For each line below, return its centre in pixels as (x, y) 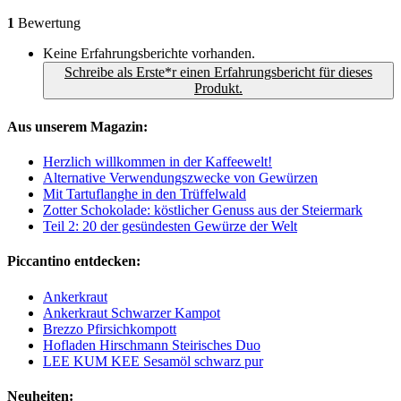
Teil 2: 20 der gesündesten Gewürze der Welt (170, 226)
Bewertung (47, 23)
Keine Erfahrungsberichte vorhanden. (149, 54)
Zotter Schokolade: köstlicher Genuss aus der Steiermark (203, 210)
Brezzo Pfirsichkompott (110, 328)
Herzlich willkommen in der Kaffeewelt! (158, 162)
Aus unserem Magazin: (77, 126)
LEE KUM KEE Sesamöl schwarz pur (153, 361)
